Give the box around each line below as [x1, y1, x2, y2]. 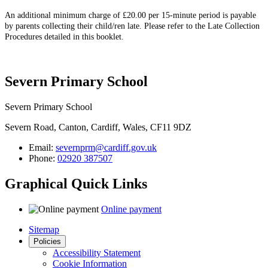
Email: [29, 142, 56, 153]
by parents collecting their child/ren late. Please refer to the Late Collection [5, 21, 260, 31]
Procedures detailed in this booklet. [5, 32, 126, 41]
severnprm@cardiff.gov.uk [56, 142, 157, 153]
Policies [33, 237, 61, 246]
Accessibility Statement [53, 248, 141, 258]
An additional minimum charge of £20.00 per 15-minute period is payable [5, 10, 256, 20]
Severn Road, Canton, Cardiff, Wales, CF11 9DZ [5, 122, 191, 133]
